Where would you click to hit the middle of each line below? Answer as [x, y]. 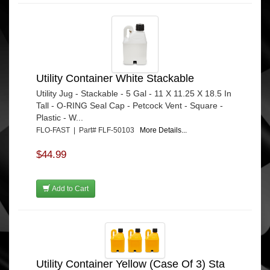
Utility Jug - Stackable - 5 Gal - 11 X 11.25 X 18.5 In [134, 93]
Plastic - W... [60, 118]
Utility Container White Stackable [115, 78]
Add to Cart [69, 189]
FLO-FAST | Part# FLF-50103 [88, 130]
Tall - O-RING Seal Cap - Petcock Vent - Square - [130, 105]
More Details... [163, 130]
